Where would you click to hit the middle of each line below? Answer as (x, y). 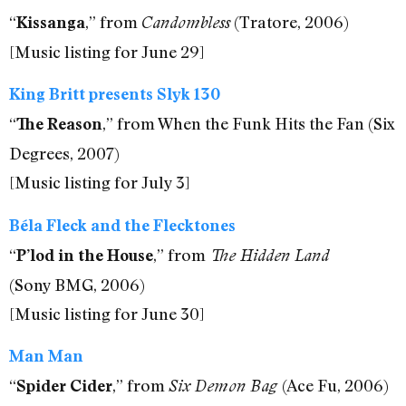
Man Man (46, 356)
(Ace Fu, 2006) (335, 386)
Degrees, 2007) (64, 154)
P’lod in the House (85, 255)
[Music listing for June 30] (107, 313)
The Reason (59, 124)
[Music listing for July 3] (100, 183)
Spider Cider (64, 386)
